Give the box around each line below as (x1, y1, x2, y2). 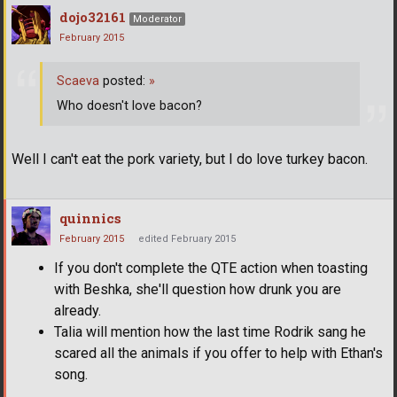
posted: (99, 73, 149, 89)
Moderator (133, 13, 182, 26)
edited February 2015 (138, 233, 236, 245)
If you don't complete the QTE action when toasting (54, 260, 368, 277)
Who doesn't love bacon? (57, 97, 202, 113)
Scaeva (57, 73, 99, 89)
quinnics (59, 209, 121, 228)
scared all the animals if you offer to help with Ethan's (54, 345, 383, 362)
